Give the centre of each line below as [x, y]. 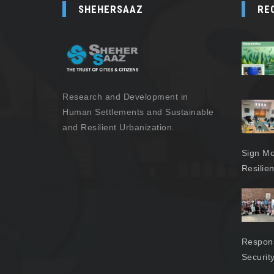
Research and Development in [125, 97]
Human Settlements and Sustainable [138, 112]
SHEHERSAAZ [111, 9]
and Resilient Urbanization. [119, 128]
